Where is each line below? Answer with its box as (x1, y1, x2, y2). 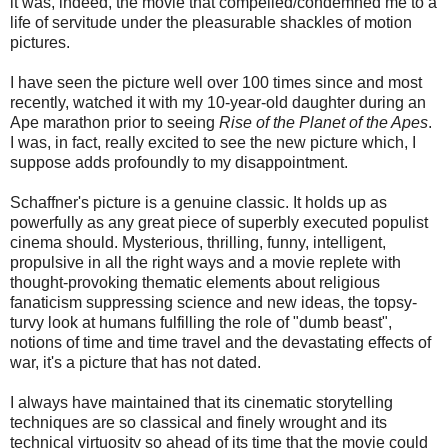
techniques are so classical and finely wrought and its (10, 414, 387, 432)
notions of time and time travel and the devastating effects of (10, 334, 431, 352)
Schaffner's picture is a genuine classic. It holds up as (10, 194, 387, 212)
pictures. (10, 34, 70, 52)
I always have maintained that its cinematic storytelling (10, 394, 393, 412)
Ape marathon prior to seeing (10, 114, 219, 132)
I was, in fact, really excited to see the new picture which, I (10, 134, 416, 152)
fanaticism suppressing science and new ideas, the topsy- (10, 294, 417, 312)
